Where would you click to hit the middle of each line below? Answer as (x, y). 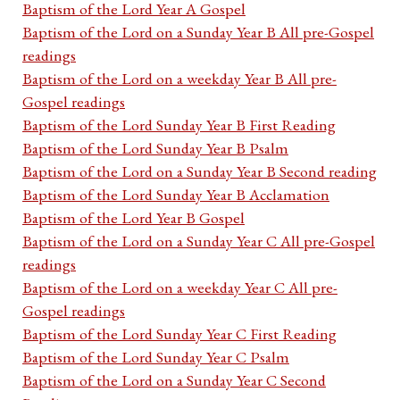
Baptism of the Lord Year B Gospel (133, 218)
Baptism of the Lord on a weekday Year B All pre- (179, 79)
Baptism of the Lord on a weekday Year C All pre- (180, 287)
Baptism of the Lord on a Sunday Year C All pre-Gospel (199, 241)
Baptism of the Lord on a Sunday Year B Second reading (200, 171)
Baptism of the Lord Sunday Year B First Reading (179, 125)
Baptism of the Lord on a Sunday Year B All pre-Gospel (198, 32)
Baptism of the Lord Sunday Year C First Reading (179, 334)
